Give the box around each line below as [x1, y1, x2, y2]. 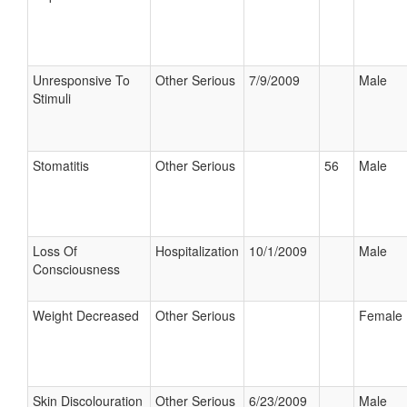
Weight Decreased [33, 306, 139, 324]
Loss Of [33, 242, 77, 260]
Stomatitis [33, 156, 89, 174]
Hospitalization [155, 242, 239, 260]
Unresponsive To [33, 71, 130, 89]
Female [359, 306, 402, 324]
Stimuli [33, 89, 71, 107]
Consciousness [33, 260, 120, 278]
